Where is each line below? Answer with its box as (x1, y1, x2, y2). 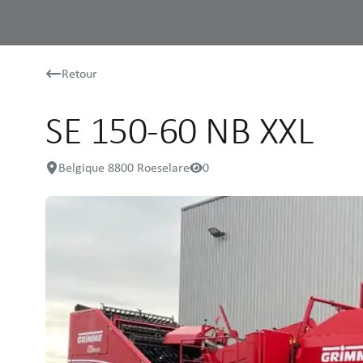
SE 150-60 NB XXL (45, 106, 314, 154)
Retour (62, 65, 97, 82)
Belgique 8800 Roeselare (58, 159, 190, 176)
